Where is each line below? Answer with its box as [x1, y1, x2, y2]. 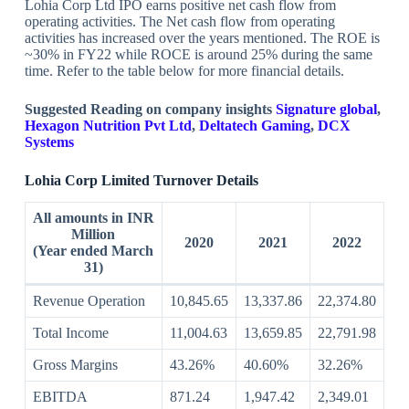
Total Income [32, 325, 109, 341]
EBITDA [32, 389, 88, 405]
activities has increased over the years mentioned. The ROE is [24, 29, 380, 46]
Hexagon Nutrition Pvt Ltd [24, 117, 192, 133]
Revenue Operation [32, 293, 145, 309]
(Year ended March [33, 243, 154, 259]
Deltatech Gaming [198, 117, 310, 133]
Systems [24, 133, 74, 150]
